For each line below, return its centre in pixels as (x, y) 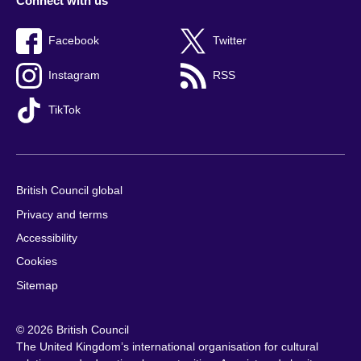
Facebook (74, 41)
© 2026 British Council (73, 330)
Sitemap (37, 285)
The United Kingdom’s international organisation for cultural (167, 347)
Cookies (37, 262)
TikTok (64, 110)
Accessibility (47, 238)
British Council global (69, 191)
